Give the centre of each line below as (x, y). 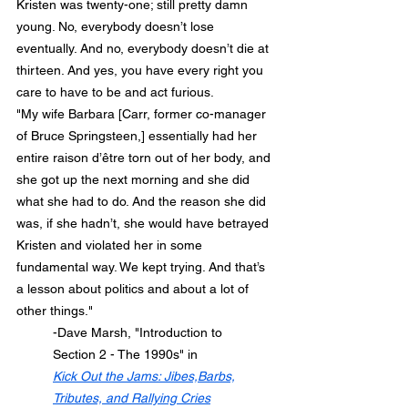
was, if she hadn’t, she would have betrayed (144, 224)
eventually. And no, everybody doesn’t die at (144, 49)
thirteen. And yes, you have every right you (142, 71)
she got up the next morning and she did (135, 180)
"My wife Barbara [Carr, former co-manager (143, 114)
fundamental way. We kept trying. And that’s (143, 267)
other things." (55, 311)
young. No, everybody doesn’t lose (117, 27)
